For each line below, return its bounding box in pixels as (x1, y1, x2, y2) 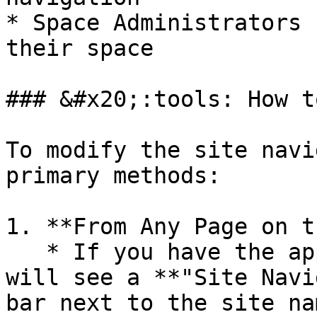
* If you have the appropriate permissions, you (6, 239, 46, 265)
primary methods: (6, 163, 221, 188)
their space (6, 35, 154, 61)
